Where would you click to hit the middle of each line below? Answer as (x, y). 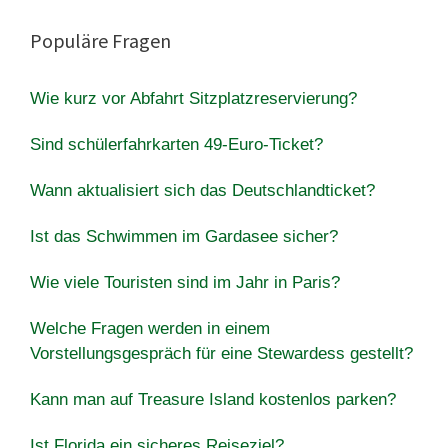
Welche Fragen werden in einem (150, 328)
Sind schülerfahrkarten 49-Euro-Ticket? (176, 144)
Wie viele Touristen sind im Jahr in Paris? (185, 282)
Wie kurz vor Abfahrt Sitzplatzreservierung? (193, 98)
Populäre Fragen (100, 40)
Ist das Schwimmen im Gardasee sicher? (184, 236)
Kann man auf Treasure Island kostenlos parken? (213, 399)
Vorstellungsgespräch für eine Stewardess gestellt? (221, 353)
